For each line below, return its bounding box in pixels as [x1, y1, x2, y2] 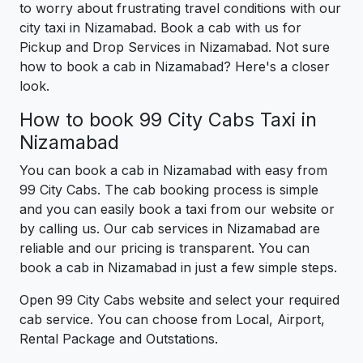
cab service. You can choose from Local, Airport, [19, 311, 325, 328]
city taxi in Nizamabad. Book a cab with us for [19, 19, 301, 36]
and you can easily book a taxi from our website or [19, 201, 335, 218]
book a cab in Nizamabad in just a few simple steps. [19, 259, 337, 276]
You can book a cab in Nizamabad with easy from [19, 162, 327, 179]
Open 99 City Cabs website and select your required [19, 292, 340, 309]
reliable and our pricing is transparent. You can [19, 240, 310, 257]
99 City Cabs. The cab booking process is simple [19, 181, 318, 199]
